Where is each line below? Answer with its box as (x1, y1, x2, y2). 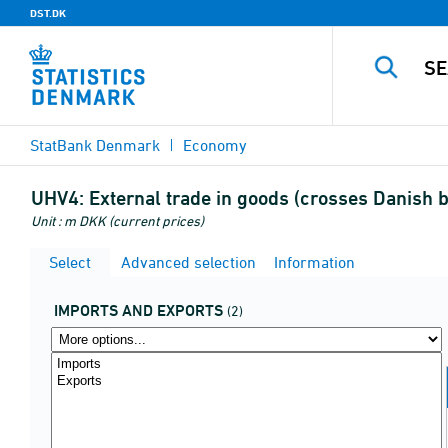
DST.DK (30, 6, 66, 20)
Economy (183, 136, 247, 154)
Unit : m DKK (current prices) (31, 212, 204, 229)
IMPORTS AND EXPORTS (54, 301, 223, 320)
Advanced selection (117, 253, 256, 271)
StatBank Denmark (30, 136, 160, 154)
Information (270, 253, 355, 271)
